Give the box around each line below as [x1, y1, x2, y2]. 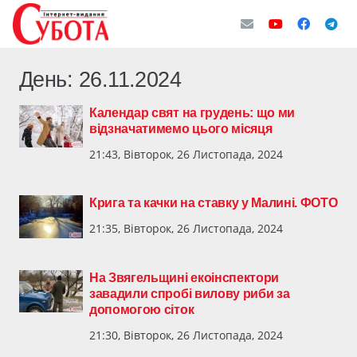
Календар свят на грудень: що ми [89, 106, 296, 120]
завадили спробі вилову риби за [89, 286, 290, 300]
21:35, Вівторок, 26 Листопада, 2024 [89, 221, 283, 237]
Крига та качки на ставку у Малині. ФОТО [89, 196, 338, 210]
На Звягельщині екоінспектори [89, 270, 280, 284]
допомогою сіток [89, 302, 194, 316]
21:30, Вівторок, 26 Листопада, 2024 [89, 327, 283, 343]
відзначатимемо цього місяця [89, 122, 273, 135]
